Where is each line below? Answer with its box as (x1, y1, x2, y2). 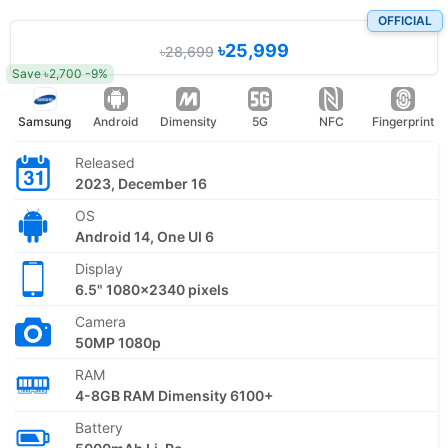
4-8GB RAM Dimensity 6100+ (75, 386, 273, 404)
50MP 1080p (75, 333, 161, 351)
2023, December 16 (75, 174, 207, 192)
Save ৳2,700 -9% (12, 65, 108, 81)
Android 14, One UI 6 (75, 227, 214, 245)
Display (75, 259, 123, 277)
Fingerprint (372, 113, 435, 129)
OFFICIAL (378, 12, 432, 28)
